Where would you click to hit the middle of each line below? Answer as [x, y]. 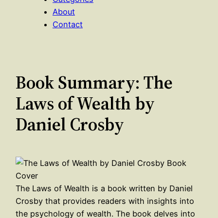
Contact [68, 24]
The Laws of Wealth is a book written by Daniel [104, 188]
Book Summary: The [94, 82]
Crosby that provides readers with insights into [105, 201]
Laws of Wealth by [85, 103]
